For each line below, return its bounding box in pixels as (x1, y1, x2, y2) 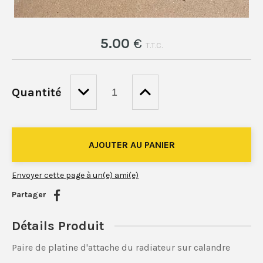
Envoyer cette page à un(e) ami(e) (12, 170, 139, 181)
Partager (12, 190, 46, 200)
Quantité (12, 85, 62, 99)
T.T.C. (146, 41, 163, 51)
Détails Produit (12, 218, 104, 234)
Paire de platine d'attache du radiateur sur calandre (12, 242, 230, 254)
